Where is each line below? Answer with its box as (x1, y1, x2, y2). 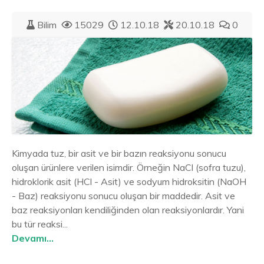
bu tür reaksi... (12, 217, 68, 230)
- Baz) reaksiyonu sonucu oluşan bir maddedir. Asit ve (12, 189, 235, 202)
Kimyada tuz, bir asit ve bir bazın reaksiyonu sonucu (12, 147, 226, 159)
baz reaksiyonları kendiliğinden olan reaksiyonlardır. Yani (12, 203, 244, 216)
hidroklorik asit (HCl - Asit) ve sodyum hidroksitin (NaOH (12, 175, 246, 187)
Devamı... (12, 232, 54, 244)
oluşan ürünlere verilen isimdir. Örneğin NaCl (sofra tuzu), (12, 161, 246, 173)
